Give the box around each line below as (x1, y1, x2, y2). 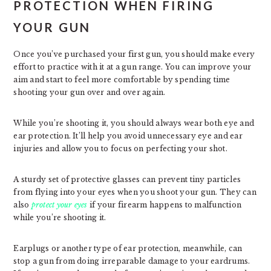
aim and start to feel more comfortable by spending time (13, 75, 230, 84)
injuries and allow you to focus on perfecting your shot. (13, 144, 227, 153)
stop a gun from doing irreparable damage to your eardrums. (13, 256, 250, 266)
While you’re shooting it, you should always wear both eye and (13, 119, 255, 128)
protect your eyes (31, 200, 88, 209)
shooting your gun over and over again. (13, 88, 166, 97)
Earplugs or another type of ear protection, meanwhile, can (13, 244, 243, 253)
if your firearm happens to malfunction (87, 200, 242, 209)
